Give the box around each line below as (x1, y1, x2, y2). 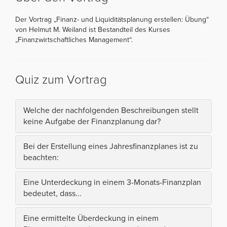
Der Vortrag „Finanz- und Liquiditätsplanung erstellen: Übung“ (15, 15, 209, 24)
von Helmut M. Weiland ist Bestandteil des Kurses (15, 25, 170, 34)
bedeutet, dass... (23, 188, 82, 199)
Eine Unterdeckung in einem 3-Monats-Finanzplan (23, 177, 201, 187)
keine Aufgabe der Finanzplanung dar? (23, 116, 161, 127)
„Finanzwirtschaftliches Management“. (15, 35, 133, 44)
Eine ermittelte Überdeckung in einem (23, 213, 159, 223)
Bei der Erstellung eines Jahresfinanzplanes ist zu (23, 141, 198, 152)
